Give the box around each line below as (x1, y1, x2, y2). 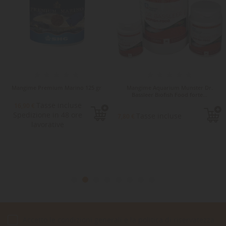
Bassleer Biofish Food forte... (132, 90, 207, 98)
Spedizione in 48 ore (13, 109, 82, 120)
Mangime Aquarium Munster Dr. (126, 83, 213, 91)
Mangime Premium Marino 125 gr (12, 83, 101, 91)
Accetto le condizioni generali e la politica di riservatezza (23, 214, 214, 224)
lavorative (31, 119, 64, 129)
